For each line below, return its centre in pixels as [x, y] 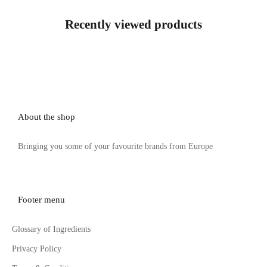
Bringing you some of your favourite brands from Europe [115, 147]
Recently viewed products [133, 25]
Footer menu [41, 200]
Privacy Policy [37, 249]
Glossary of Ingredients [51, 229]
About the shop [46, 117]
